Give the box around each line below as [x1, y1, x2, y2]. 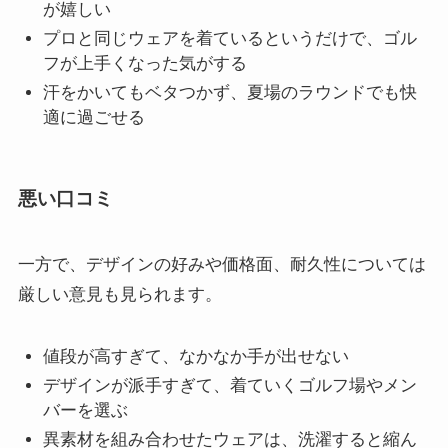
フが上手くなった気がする [43, 53, 248, 73]
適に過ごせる [43, 108, 146, 128]
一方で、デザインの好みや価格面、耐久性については [17, 254, 426, 274]
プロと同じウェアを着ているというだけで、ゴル [43, 28, 418, 48]
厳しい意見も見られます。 [17, 284, 222, 304]
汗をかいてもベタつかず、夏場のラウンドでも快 [43, 83, 418, 103]
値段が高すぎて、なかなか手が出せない [43, 346, 350, 366]
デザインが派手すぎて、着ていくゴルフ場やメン [43, 375, 418, 395]
